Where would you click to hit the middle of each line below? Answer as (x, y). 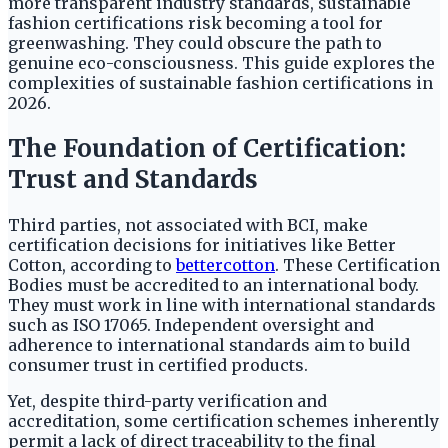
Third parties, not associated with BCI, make (188, 224)
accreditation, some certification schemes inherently (223, 420)
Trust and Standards (133, 179)
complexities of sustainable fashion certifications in (220, 82)
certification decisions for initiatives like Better (202, 244)
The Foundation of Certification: (207, 148)
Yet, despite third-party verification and (167, 400)
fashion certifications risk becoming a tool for (195, 22)
